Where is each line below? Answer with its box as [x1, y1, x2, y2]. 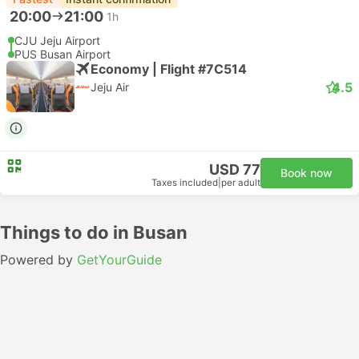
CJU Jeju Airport [14, 34, 100, 47]
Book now [280, 166, 333, 179]
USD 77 [209, 161, 260, 178]
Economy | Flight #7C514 [91, 60, 247, 77]
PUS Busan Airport [14, 47, 111, 61]
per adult [221, 177, 260, 188]
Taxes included [151, 177, 218, 188]
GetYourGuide [77, 252, 162, 268]
